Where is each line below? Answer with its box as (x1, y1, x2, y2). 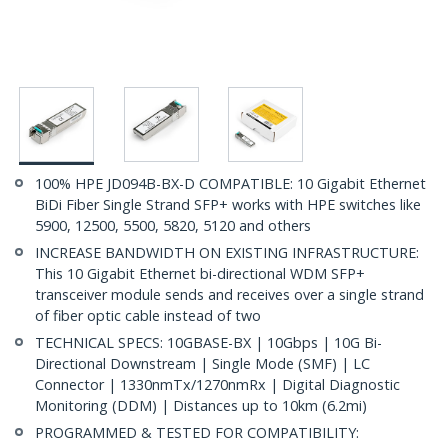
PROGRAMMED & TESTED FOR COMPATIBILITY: (35, 423, 359, 443)
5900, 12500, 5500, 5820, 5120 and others (35, 216, 311, 236)
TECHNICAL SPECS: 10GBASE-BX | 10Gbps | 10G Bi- (35, 333, 382, 353)
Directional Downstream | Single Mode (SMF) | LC (35, 354, 370, 374)
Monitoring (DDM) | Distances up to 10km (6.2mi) (35, 396, 367, 416)
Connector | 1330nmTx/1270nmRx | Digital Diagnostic (35, 375, 400, 395)
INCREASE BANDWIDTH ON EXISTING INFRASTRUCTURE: (35, 243, 419, 263)
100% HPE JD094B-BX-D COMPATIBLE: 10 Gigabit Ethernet (35, 174, 426, 194)
